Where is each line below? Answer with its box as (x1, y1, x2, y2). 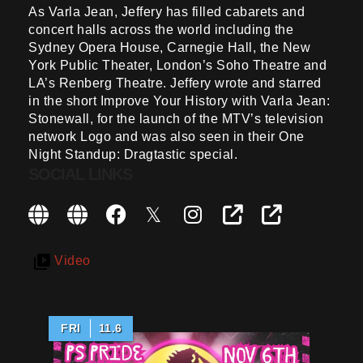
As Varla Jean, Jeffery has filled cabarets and (28, 5, 305, 19)
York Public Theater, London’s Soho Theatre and (28, 58, 327, 73)
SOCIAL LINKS (28, 165, 132, 184)
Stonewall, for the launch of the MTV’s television (28, 112, 324, 126)
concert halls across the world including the (28, 23, 293, 37)
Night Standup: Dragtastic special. (28, 147, 237, 162)
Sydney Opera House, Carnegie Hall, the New (28, 41, 310, 55)
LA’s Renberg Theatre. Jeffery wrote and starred (28, 76, 322, 91)
